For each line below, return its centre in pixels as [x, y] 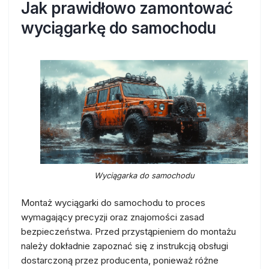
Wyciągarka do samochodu [144, 175]
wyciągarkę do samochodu [119, 28]
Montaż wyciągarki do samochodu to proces [113, 203]
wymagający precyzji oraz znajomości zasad [113, 217]
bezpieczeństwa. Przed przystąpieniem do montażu [128, 231]
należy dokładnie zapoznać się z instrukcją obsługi [125, 246]
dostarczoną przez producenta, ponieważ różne [120, 260]
